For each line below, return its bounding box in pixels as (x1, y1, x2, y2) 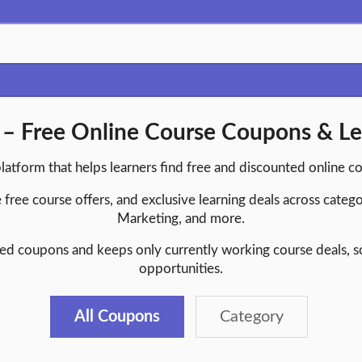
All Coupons (74, 308, 160, 325)
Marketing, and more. (117, 211, 245, 225)
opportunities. (139, 262, 223, 276)
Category (220, 308, 284, 325)
